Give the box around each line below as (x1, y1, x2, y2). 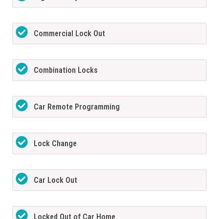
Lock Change (34, 138, 77, 148)
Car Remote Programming (34, 102, 120, 111)
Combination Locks (34, 65, 98, 75)
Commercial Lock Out (34, 28, 106, 38)
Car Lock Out (34, 175, 78, 185)
